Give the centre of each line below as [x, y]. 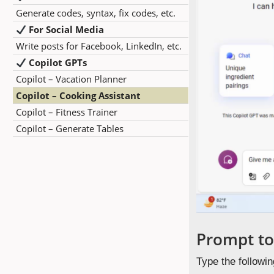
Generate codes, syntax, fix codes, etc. [96, 13]
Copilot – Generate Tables [70, 128]
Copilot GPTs [58, 62]
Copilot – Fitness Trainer [67, 112]
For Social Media [67, 29]
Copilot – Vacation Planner [71, 79]
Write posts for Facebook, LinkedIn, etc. [99, 46]
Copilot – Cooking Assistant [78, 95]
